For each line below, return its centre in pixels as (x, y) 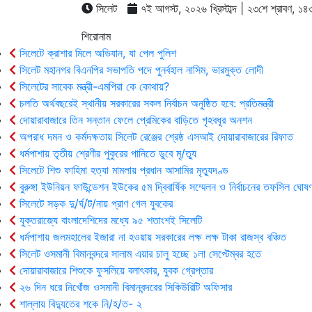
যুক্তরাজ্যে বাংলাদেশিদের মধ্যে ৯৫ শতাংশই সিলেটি (109, 220)
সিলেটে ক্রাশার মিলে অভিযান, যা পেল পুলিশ (96, 53)
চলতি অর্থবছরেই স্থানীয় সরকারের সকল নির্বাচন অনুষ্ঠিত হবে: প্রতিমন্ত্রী (145, 103)
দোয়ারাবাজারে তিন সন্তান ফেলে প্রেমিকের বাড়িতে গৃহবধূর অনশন (134, 120)
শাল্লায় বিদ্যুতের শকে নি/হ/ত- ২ (79, 304)
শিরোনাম (96, 36)
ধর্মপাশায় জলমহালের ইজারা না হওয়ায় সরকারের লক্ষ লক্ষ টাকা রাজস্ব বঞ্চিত (151, 237)
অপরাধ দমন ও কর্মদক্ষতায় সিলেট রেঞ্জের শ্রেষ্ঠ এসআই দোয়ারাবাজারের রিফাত (155, 136)
